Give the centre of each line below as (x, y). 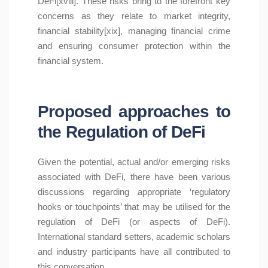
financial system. (71, 61)
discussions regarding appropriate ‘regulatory (134, 192)
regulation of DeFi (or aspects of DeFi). (134, 222)
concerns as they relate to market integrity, (134, 16)
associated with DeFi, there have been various (134, 177)
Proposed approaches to (134, 112)
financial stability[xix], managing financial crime (134, 31)
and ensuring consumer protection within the (134, 46)
